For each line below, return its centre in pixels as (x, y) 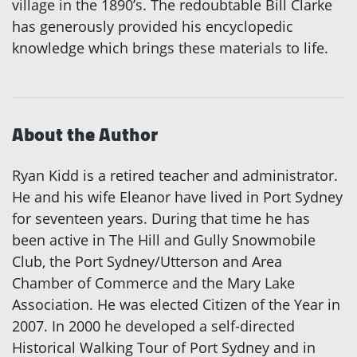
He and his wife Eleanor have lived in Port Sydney (177, 196)
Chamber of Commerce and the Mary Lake (153, 282)
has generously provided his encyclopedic (153, 26)
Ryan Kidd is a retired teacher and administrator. (175, 175)
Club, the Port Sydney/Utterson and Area (147, 261)
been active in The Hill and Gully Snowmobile (164, 239)
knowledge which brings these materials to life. (170, 47)
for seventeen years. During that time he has (161, 218)
